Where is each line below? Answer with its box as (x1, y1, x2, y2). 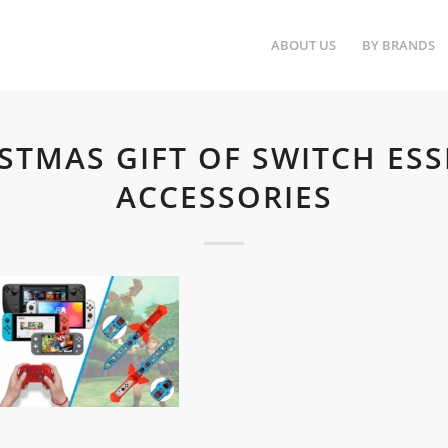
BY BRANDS (361, 36, 435, 54)
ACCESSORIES (115, 176, 333, 217)
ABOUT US (270, 36, 336, 54)
